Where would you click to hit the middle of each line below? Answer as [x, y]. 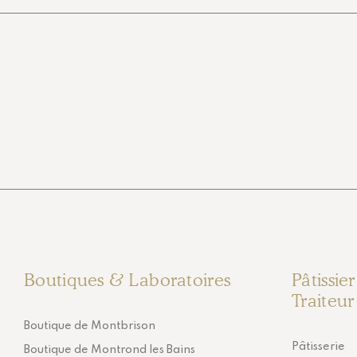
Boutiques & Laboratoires [127, 279]
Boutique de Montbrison [90, 326]
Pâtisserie [318, 346]
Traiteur [323, 300]
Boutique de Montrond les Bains [110, 349]
